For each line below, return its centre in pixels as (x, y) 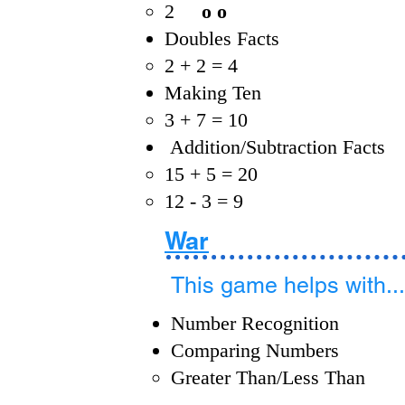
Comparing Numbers (255, 350)
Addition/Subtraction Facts (275, 147)
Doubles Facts (222, 38)
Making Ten (213, 93)
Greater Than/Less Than (268, 377)
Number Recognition (255, 323)
